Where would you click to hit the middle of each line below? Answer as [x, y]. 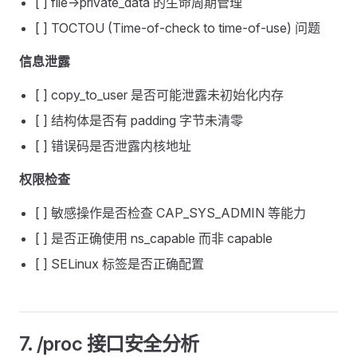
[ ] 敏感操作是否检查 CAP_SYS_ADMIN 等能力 [171, 213]
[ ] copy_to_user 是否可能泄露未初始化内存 [159, 95]
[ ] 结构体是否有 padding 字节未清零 [139, 120]
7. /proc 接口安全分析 [109, 344]
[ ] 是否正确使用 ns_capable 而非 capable [154, 238]
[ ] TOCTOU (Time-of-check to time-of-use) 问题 [178, 28]
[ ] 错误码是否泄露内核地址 [113, 146]
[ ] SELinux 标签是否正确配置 [120, 264]
